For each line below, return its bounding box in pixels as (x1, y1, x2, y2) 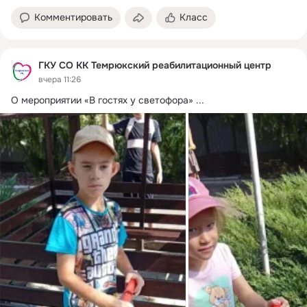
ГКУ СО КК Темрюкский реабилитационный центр (38, 59, 271, 72)
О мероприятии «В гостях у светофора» (11, 93, 193, 106)
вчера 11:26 (38, 73, 81, 85)
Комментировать (34, 11, 112, 24)
